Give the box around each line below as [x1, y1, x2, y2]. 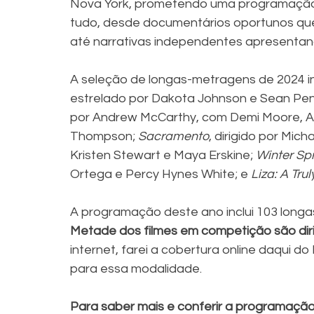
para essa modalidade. [70, 262, 202, 276]
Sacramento [138, 130, 209, 144]
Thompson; [70, 130, 138, 144]
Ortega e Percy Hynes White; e [70, 168, 251, 182]
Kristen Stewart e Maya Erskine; [70, 149, 256, 163]
